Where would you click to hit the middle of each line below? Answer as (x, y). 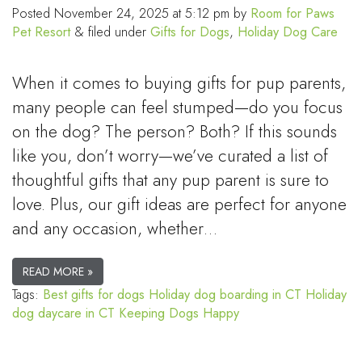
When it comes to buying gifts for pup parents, (179, 84)
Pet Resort (41, 32)
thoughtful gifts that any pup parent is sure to (170, 181)
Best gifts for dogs (94, 295)
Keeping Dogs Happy (179, 314)
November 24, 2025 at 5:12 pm (144, 13)
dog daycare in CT (63, 314)
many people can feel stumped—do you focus (177, 108)
